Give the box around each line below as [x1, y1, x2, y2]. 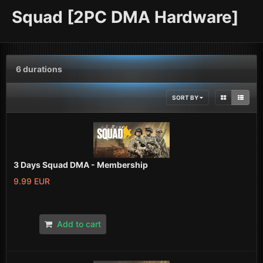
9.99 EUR [14, 176, 50, 186]
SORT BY [172, 94, 200, 102]
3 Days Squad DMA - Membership [14, 159, 148, 170]
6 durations [16, 64, 62, 75]
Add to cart [57, 218, 101, 229]
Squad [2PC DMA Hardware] [12, 6, 238, 27]
